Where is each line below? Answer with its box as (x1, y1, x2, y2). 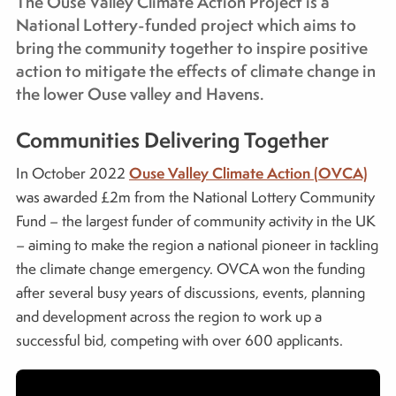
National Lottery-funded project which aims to (16, 12, 356, 36)
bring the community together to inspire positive (16, 35, 368, 59)
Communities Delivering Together (16, 125, 329, 155)
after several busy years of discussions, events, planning (16, 282, 365, 302)
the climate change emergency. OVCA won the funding (16, 258, 365, 278)
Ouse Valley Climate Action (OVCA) (129, 162, 368, 183)
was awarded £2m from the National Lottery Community (16, 187, 375, 207)
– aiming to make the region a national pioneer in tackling (16, 234, 378, 255)
